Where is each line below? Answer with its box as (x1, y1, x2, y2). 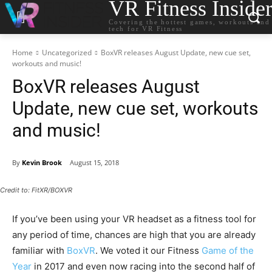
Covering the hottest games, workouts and (109, 18, 271, 25)
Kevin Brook (22, 157, 62, 167)
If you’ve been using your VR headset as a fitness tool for (12, 213, 256, 225)
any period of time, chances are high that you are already (12, 229, 256, 241)
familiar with (12, 245, 67, 257)
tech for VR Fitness (109, 24, 183, 32)
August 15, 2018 (70, 158, 119, 168)
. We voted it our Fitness (95, 245, 202, 257)
